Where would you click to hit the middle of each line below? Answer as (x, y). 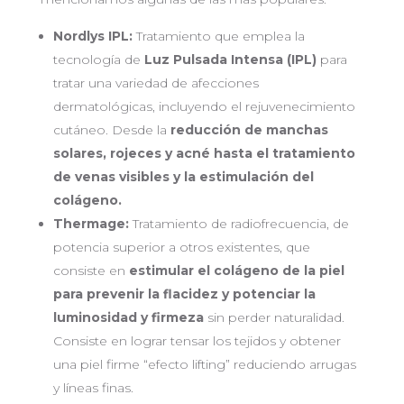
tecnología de (96, 60)
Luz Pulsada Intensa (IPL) (228, 60)
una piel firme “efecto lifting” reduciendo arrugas (204, 365)
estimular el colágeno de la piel (236, 271)
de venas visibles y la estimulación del (183, 177)
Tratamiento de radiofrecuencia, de (239, 224)
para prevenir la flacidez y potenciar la (184, 294)
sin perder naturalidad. (275, 318)
